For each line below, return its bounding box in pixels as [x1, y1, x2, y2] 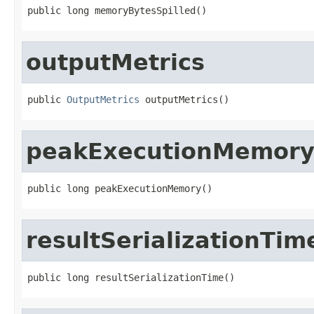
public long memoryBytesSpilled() [27, 4, 207, 16]
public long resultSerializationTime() [27, 271, 235, 283]
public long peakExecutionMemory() [27, 182, 212, 194]
